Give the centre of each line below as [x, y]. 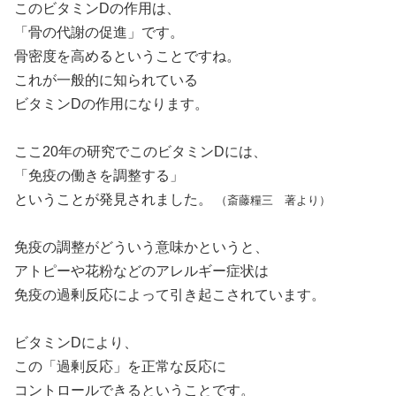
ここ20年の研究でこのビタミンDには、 [141, 152]
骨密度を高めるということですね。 [127, 56]
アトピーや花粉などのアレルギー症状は [141, 271]
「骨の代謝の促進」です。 [99, 32]
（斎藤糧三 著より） [273, 200]
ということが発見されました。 [115, 199]
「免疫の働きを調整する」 [99, 175]
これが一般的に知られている [106, 80]
